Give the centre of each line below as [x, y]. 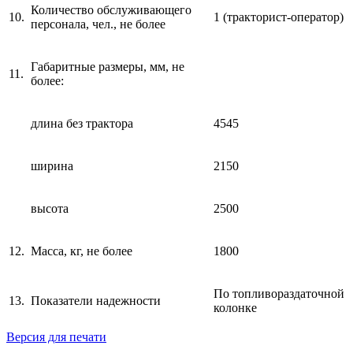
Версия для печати [56, 337]
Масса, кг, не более [82, 251]
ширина [52, 166]
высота [50, 209]
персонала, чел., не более [98, 24]
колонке [235, 308]
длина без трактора [82, 124]
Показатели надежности [96, 301]
